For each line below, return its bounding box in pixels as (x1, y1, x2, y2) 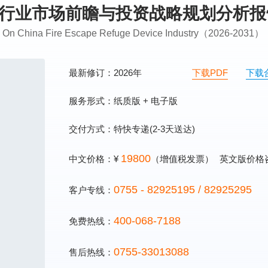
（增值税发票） (151, 154, 214, 164)
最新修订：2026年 (69, 68, 144, 78)
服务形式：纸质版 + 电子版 (69, 96, 178, 106)
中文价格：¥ (69, 154, 121, 164)
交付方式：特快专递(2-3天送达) (69, 124, 195, 134)
